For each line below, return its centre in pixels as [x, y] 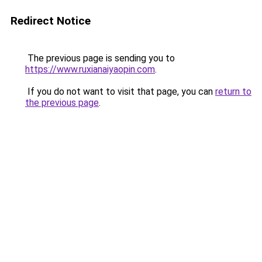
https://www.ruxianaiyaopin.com [90, 69]
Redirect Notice [51, 21]
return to [233, 92]
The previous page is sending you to [100, 58]
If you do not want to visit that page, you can [120, 92]
